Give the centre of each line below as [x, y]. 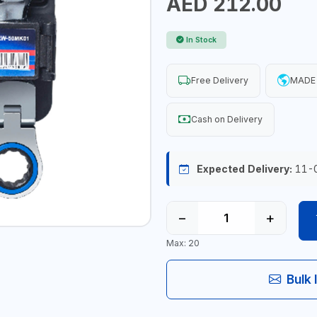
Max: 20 [183, 243]
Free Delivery [219, 80]
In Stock [201, 40]
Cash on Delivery [226, 119]
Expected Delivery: [244, 168]
